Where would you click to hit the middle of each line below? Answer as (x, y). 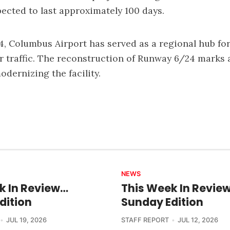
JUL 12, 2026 (198, 220)
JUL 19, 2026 (26, 220)
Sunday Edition (162, 202)
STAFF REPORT (145, 220)
